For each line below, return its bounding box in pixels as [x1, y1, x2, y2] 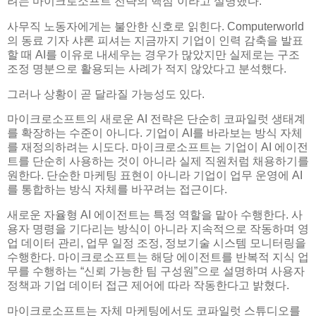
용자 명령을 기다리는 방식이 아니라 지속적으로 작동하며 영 [7, 223, 309, 236]
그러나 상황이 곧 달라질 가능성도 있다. [7, 87, 205, 100]
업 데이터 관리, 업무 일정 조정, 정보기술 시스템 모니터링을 [7, 237, 306, 250]
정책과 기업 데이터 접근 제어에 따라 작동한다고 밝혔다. [7, 279, 289, 292]
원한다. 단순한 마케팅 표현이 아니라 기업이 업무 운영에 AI [7, 169, 303, 182]
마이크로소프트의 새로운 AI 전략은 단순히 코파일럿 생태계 [7, 113, 305, 126]
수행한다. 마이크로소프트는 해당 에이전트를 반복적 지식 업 [7, 251, 309, 264]
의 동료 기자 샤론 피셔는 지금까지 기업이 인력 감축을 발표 [7, 34, 303, 47]
